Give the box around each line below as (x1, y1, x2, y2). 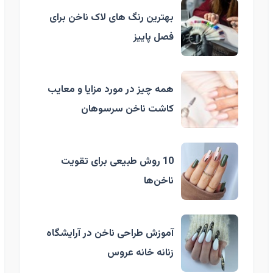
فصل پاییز (133, 29, 174, 45)
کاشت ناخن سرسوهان (81, 101, 174, 117)
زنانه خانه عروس (107, 245, 174, 261)
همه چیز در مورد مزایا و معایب (48, 82, 174, 97)
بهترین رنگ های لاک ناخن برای (49, 10, 174, 26)
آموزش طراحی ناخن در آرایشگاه (46, 225, 174, 241)
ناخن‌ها (144, 173, 174, 189)
